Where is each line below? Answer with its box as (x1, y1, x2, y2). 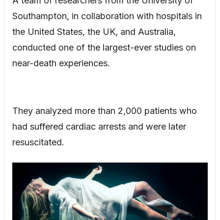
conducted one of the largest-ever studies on (12, 42, 196, 53)
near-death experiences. (12, 58, 110, 69)
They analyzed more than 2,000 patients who (12, 106, 197, 116)
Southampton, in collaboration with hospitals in (12, 11, 202, 22)
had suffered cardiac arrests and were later (12, 121, 186, 132)
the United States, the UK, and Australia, (12, 27, 176, 37)
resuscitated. (12, 137, 64, 148)
